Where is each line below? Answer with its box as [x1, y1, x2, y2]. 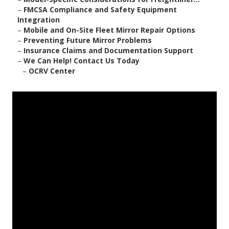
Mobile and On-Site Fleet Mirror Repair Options [24, 25, 195, 35]
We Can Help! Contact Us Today [24, 56, 140, 66]
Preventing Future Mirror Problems [24, 35, 152, 45]
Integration [17, 15, 60, 25]
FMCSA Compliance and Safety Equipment [24, 5, 177, 15]
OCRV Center [29, 66, 75, 76]
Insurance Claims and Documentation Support [24, 45, 193, 56]
